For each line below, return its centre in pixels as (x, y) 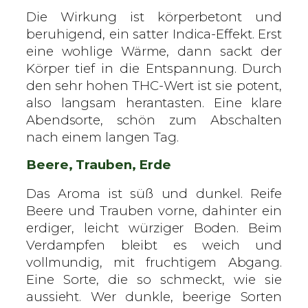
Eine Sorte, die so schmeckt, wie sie (154, 279)
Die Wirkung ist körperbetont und (154, 16)
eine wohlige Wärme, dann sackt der (154, 51)
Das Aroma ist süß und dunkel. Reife (154, 193)
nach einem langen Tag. (102, 137)
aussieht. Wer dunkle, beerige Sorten (154, 296)
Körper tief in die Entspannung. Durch (154, 68)
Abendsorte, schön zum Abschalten (154, 120)
